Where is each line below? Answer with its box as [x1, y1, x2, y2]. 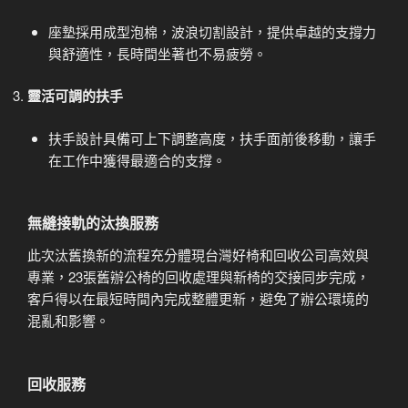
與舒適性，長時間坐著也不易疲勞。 [47, 43, 267, 63]
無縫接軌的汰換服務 [27, 212, 158, 234]
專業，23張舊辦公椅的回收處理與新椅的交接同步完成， [27, 267, 370, 287]
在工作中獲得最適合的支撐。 [47, 149, 226, 169]
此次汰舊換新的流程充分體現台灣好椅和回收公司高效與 [27, 245, 369, 265]
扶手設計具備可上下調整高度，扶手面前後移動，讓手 [47, 127, 376, 148]
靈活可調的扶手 [27, 86, 123, 107]
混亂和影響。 [27, 311, 109, 331]
